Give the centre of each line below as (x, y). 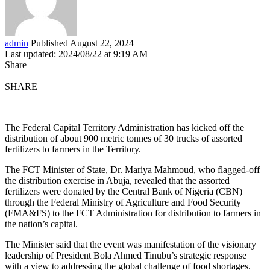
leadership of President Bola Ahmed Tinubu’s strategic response (126, 255)
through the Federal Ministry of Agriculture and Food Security (123, 202)
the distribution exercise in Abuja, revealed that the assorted (117, 180)
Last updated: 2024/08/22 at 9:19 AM (76, 54)
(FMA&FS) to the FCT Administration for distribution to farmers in (133, 213)
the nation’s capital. (41, 224)
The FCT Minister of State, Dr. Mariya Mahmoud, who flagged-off (132, 169)
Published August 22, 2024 (82, 43)
